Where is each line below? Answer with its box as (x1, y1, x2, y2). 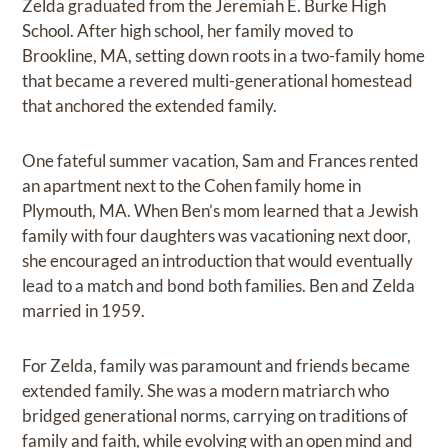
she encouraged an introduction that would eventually (22, 250, 414, 272)
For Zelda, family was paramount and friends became (22, 355, 411, 377)
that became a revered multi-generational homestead (22, 70, 414, 92)
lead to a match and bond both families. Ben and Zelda (22, 275, 416, 297)
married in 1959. (22, 300, 146, 322)
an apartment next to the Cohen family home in (22, 175, 362, 197)
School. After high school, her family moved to (22, 20, 354, 42)
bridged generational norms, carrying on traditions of (22, 405, 409, 427)
